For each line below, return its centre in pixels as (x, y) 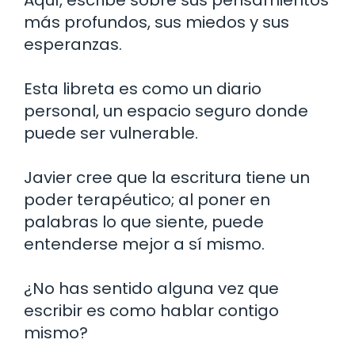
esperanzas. (73, 44)
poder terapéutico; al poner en (147, 199)
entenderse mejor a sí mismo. (144, 244)
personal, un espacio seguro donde (166, 111)
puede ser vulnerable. (111, 133)
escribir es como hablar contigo (151, 310)
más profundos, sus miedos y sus (157, 22)
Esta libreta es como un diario (143, 88)
